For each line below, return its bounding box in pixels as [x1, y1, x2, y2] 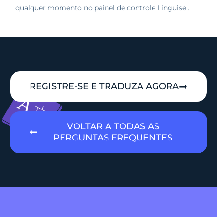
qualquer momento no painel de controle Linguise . [15, 3, 190, 13]
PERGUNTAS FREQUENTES [53, 132, 172, 143]
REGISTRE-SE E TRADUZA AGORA [30, 81, 179, 92]
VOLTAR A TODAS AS [66, 121, 159, 132]
